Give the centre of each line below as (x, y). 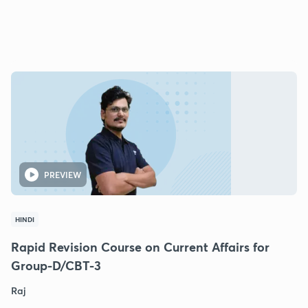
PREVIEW (63, 174)
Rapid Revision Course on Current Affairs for (140, 246)
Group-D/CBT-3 (56, 265)
